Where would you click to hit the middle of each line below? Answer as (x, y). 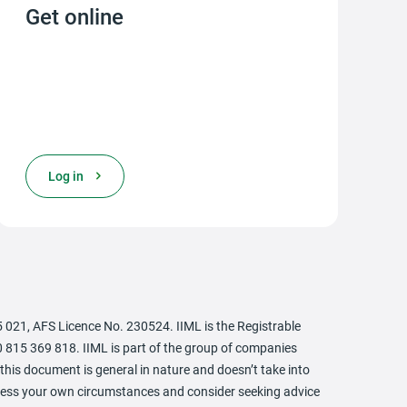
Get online (74, 16)
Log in (65, 176)
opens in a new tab (79, 176)
